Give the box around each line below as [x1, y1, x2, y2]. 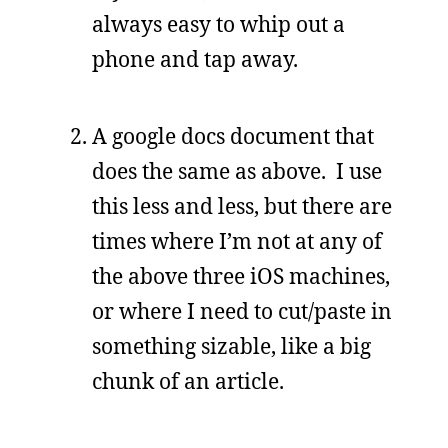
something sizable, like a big [92, 332, 371, 360]
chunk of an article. [92, 367, 284, 395]
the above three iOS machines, [92, 262, 390, 290]
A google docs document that [92, 122, 374, 150]
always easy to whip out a [92, 10, 345, 38]
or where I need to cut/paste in [92, 297, 392, 325]
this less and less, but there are [92, 192, 392, 220]
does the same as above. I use [92, 157, 382, 185]
